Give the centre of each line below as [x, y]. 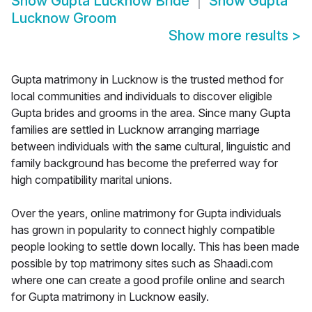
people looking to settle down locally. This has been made [155, 247]
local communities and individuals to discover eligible [142, 96]
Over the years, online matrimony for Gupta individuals [146, 213]
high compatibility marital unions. [92, 180]
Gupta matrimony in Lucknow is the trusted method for [147, 80]
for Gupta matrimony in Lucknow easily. [110, 297]
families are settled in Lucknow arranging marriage [135, 130]
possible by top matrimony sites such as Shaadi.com [142, 264]
